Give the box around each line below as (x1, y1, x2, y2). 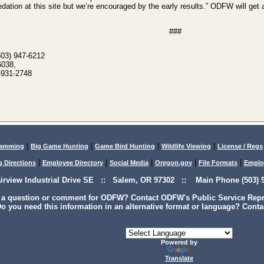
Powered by (161, 239, 197, 246)
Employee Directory (42, 159, 103, 166)
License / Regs (217, 143, 263, 150)
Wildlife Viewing (161, 143, 211, 150)
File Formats (198, 159, 237, 166)
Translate (165, 255, 193, 262)
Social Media (109, 159, 148, 166)
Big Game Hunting (31, 143, 88, 150)
